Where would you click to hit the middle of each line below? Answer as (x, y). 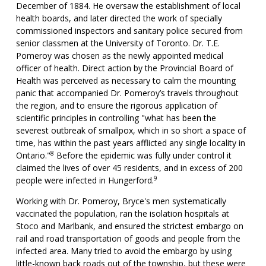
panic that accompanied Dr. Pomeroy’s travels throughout (127, 93)
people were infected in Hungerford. (85, 180)
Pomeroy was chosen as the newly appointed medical (119, 56)
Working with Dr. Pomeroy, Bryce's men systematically (121, 201)
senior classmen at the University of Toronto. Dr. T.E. (118, 43)
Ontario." (33, 155)
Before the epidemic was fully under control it (142, 155)
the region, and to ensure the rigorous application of (116, 105)
